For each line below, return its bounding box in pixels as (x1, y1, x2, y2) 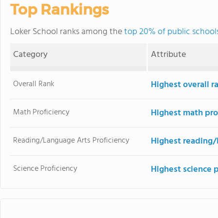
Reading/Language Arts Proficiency (13, 134, 130, 147)
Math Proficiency (13, 106, 70, 119)
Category (13, 48, 48, 62)
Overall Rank (13, 78, 54, 91)
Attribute (151, 48, 186, 62)
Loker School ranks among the (10, 25, 124, 39)
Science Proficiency (13, 163, 78, 175)
